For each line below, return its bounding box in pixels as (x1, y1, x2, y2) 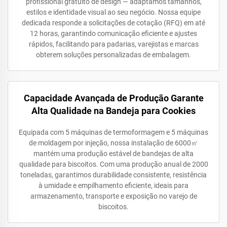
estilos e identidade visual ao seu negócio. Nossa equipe (26, 8, 201, 16)
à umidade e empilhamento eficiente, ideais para (39, 181, 188, 190)
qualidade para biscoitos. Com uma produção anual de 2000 (19, 160, 208, 168)
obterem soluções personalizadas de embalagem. (36, 51, 191, 59)
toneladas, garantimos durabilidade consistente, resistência (20, 171, 207, 179)
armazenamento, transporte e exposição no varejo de (30, 192, 197, 200)
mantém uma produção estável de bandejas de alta (33, 149, 194, 158)
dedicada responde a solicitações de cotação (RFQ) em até (22, 19, 205, 27)
